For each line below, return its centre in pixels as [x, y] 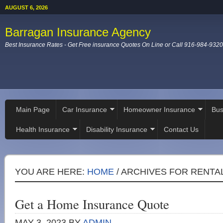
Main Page [33, 110]
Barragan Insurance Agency [78, 32]
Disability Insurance [117, 129]
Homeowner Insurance [159, 110]
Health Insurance [43, 129]
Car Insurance [85, 110]
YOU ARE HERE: [51, 172]
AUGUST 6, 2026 [26, 7]
